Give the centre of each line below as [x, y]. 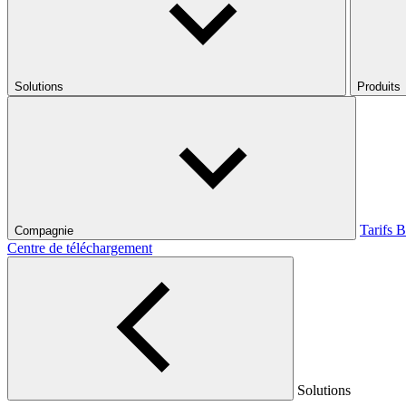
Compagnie [44, 231]
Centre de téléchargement [80, 248]
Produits [379, 87]
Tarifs [376, 230]
